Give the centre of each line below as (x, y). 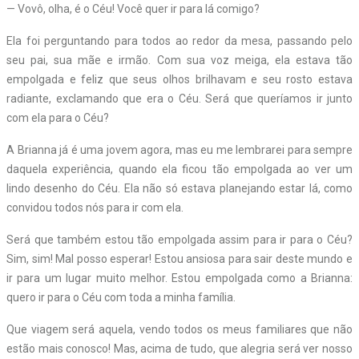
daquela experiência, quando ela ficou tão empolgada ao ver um (179, 169)
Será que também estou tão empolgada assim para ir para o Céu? (179, 239)
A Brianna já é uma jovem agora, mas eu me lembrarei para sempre (179, 149)
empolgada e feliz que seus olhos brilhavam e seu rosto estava (179, 79)
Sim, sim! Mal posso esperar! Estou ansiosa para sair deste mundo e (179, 258)
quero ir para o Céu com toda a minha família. (121, 297)
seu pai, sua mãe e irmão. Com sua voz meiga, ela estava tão (179, 60)
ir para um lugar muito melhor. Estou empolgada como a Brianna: (179, 278)
